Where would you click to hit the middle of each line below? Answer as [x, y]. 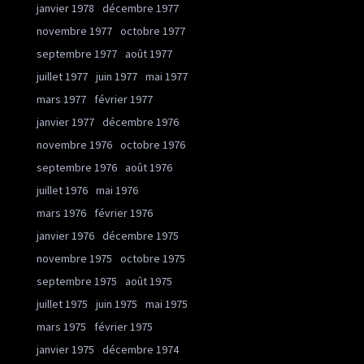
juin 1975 [117, 304]
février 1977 [123, 99]
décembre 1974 [141, 349]
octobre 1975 [153, 258]
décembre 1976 [141, 122]
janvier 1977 [65, 122]
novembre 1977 [74, 31]
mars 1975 [61, 327]
